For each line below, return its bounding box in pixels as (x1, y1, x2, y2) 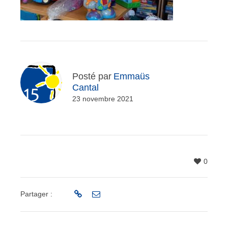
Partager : (20, 190, 52, 198)
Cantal (72, 82, 99, 93)
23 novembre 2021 (72, 95, 133, 103)
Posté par (72, 71, 111, 81)
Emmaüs (113, 71, 150, 81)
